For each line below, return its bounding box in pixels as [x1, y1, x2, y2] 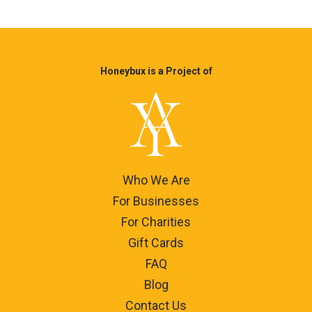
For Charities [121, 214, 191, 230]
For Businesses [113, 194, 199, 209]
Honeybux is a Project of [100, 65, 212, 77]
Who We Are [122, 173, 190, 188]
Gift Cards [128, 235, 184, 251]
